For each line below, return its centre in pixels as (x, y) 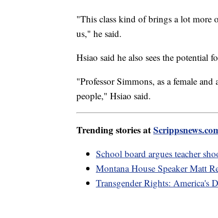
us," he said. (99, 33)
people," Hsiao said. (114, 95)
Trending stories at (115, 129)
